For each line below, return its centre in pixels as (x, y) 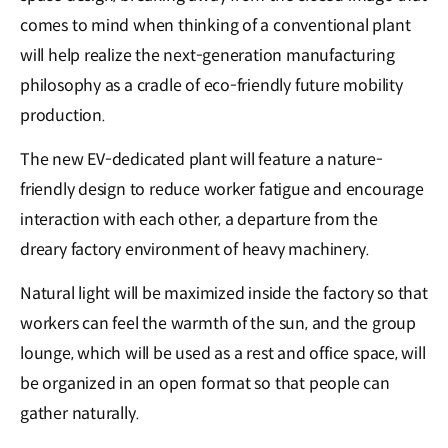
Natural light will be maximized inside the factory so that (224, 294)
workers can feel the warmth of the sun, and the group (218, 324)
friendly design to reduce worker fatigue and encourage (222, 190)
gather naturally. (80, 414)
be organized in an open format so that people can (205, 384)
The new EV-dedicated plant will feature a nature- (201, 160)
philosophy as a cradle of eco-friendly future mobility (211, 86)
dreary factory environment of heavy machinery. (195, 250)
